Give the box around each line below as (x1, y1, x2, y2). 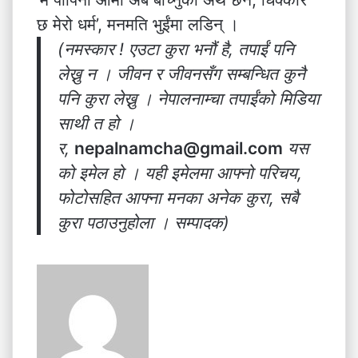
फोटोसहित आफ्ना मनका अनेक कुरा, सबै (58, 188, 299, 208)
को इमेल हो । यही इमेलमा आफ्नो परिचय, (58, 163, 303, 183)
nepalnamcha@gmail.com (74, 138, 284, 158)
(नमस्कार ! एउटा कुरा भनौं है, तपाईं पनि (58, 39, 295, 59)
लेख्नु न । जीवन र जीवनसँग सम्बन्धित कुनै (58, 64, 306, 84)
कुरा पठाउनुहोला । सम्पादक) (58, 213, 230, 233)
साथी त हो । (58, 113, 136, 133)
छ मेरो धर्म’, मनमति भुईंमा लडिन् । (37, 14, 239, 34)
